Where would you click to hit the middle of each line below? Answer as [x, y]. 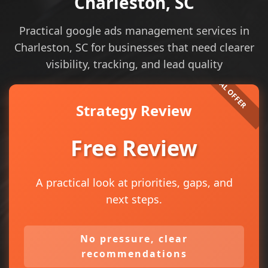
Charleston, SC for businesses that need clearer [134, 47]
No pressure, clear [134, 239]
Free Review [134, 148]
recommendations [134, 254]
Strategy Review [134, 110]
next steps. [134, 199]
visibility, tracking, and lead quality [134, 64]
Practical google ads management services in [134, 31]
